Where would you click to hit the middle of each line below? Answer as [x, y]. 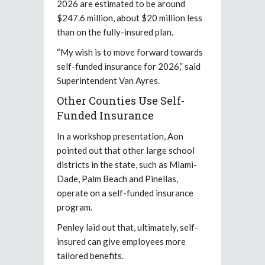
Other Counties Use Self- [121, 100]
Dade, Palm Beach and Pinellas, [117, 178]
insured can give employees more [121, 241]
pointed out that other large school [126, 150]
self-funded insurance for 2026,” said [129, 66]
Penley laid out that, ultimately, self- [127, 227]
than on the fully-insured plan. [115, 32]
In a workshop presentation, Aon [120, 136]
